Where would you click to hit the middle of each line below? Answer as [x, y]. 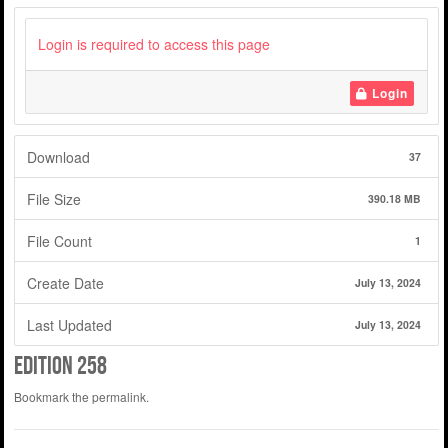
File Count [60, 240]
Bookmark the [52, 397]
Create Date [66, 282]
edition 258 [60, 366]
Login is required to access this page [154, 44]
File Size [54, 198]
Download [59, 156]
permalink [118, 397]
